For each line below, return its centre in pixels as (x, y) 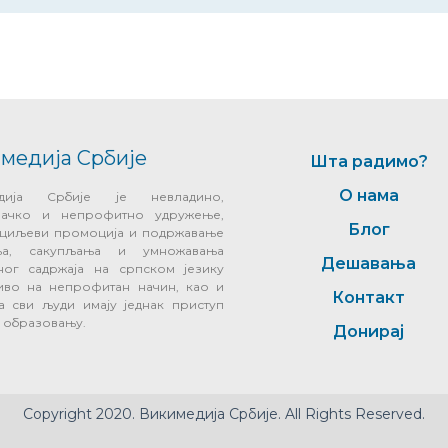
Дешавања (369, 263)
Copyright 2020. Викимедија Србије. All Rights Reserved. (224, 414)
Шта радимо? (368, 161)
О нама (368, 195)
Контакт (369, 297)
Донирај (369, 331)
